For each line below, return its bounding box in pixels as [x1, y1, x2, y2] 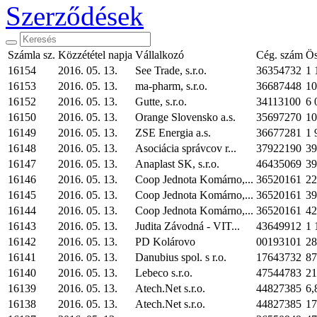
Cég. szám [256, 49, 303, 61]
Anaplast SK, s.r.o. [135, 158, 219, 170]
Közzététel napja [58, 49, 132, 61]
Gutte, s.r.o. [135, 96, 187, 108]
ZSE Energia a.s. [135, 127, 211, 139]
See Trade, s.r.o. [135, 64, 207, 76]
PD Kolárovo [135, 236, 195, 248]
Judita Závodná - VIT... [135, 220, 240, 232]
